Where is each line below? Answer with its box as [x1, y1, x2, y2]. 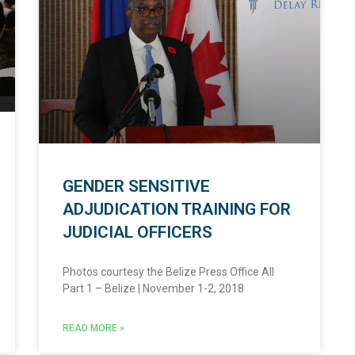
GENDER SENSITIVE [62, 177, 210, 197]
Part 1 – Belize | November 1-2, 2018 [62, 282, 244, 296]
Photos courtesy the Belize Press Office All [62, 265, 274, 279]
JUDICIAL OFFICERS [62, 223, 212, 242]
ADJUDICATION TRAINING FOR [62, 200, 291, 219]
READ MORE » [62, 323, 124, 334]
